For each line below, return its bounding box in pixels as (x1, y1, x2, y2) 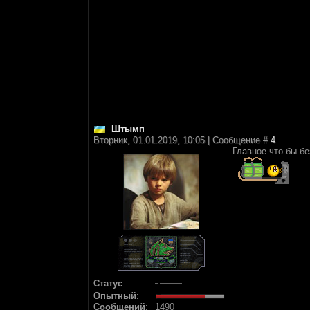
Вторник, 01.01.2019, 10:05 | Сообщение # (93, 135, 271, 145)
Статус (93, 278, 122, 289)
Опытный (93, 291, 136, 301)
